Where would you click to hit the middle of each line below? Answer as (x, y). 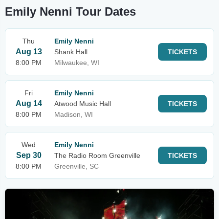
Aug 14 (29, 103)
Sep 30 (29, 155)
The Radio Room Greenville (97, 155)
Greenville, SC (77, 166)
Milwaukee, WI (77, 63)
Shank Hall (71, 52)
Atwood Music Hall (83, 104)
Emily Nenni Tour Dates (70, 11)
